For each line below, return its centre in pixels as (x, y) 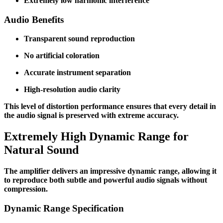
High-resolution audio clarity (72, 90)
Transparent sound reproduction (79, 39)
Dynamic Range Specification (64, 208)
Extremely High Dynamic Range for (96, 137)
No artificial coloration (62, 56)
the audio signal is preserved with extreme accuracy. (91, 115)
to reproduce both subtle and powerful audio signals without (106, 180)
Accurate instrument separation (77, 73)
